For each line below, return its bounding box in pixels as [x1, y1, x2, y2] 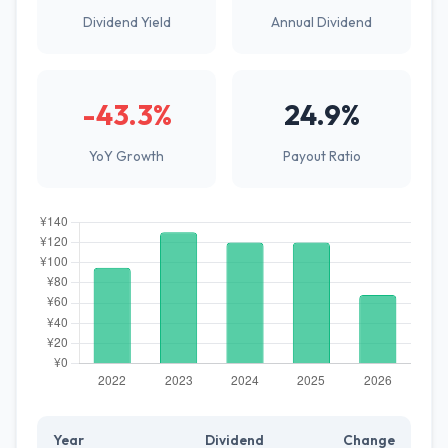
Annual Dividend [271, 13, 372, 31]
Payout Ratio [282, 147, 361, 165]
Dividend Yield [82, 13, 171, 31]
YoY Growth [89, 147, 164, 165]
